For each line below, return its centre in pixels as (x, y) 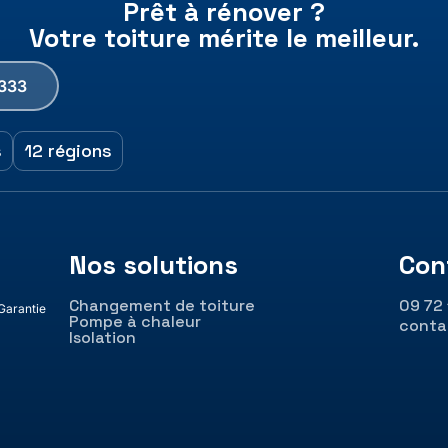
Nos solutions (153, 264)
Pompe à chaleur (134, 321)
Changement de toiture (161, 305)
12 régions (68, 150)
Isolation (102, 337)
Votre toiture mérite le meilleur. (224, 37)
